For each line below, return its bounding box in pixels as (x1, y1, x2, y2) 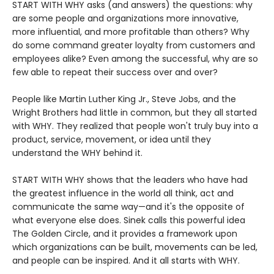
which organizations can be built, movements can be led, (12, 241, 257, 254)
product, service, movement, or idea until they (12, 133, 211, 146)
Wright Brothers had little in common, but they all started (12, 106, 257, 119)
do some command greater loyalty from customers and (12, 39, 255, 52)
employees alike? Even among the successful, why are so (12, 53, 258, 65)
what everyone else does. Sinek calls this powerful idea (12, 214, 245, 227)
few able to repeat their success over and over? (12, 66, 218, 79)
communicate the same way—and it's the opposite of (12, 201, 245, 213)
